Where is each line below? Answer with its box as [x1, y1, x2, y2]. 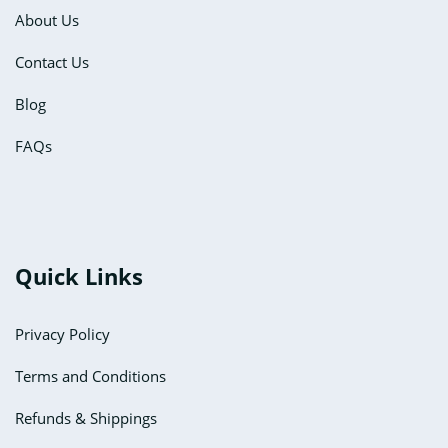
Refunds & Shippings [15, 407, 157, 428]
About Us [15, 9, 79, 30]
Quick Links [15, 260, 143, 291]
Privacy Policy [15, 323, 110, 344]
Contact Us [15, 51, 89, 72]
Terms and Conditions [15, 365, 166, 386]
